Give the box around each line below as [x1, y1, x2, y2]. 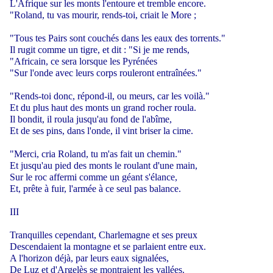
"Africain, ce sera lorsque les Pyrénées [10, 55, 157, 66]
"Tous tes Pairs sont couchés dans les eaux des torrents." [10, 32, 225, 43]
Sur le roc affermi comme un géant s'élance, [10, 171, 177, 182]
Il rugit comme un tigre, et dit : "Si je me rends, [10, 44, 190, 55]
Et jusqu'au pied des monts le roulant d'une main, [10, 160, 197, 171]
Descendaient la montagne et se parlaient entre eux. [10, 241, 206, 252]
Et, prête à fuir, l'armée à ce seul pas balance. [10, 183, 181, 194]
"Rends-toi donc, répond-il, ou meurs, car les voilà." [10, 90, 210, 101]
